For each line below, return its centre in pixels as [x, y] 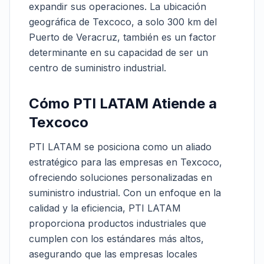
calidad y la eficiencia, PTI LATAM [105, 208]
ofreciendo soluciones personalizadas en [121, 177]
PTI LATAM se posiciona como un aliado [120, 147]
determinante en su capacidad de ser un [118, 52]
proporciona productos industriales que [118, 223]
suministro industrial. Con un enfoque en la [125, 193]
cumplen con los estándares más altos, [116, 239]
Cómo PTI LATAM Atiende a [123, 103]
